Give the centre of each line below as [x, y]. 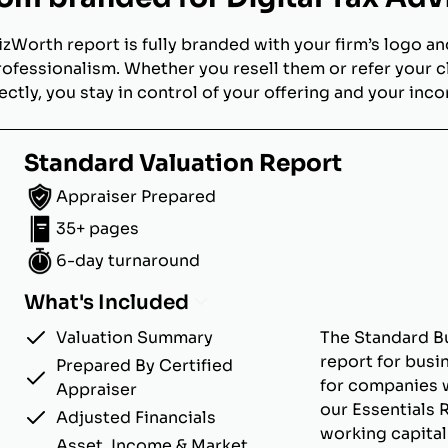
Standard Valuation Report [183, 163]
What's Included [106, 302]
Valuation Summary [134, 337]
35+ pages [97, 228]
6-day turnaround [128, 260]
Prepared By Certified [144, 365]
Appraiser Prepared [136, 196]
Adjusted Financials [136, 417]
